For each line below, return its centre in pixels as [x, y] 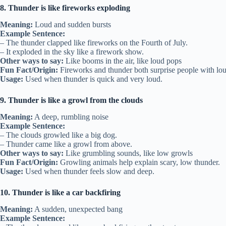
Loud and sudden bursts [72, 24]
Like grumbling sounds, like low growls [128, 153]
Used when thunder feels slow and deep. [89, 171]
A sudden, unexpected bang [78, 209]
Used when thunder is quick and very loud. [93, 79]
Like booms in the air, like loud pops [123, 61]
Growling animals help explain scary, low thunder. [139, 162]
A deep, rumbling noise [71, 117]
